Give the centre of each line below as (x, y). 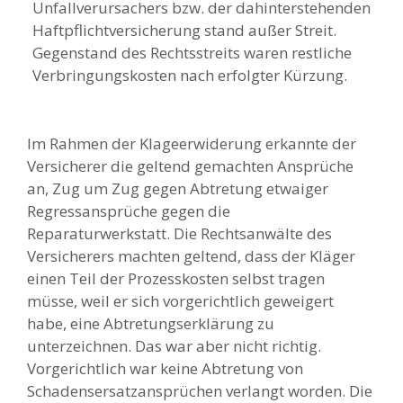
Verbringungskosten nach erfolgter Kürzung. (189, 75)
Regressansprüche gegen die (129, 210)
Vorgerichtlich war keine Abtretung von (165, 368)
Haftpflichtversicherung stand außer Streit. (184, 30)
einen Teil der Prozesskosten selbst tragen (176, 278)
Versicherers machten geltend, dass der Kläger (191, 255)
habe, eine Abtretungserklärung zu (151, 323)
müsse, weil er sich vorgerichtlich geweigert (180, 300)
